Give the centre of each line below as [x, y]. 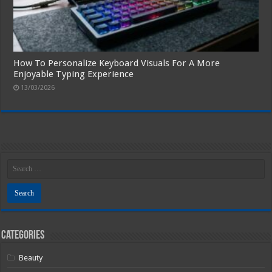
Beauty [31, 257]
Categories [23, 235]
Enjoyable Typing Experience [74, 74]
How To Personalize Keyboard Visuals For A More [117, 63]
